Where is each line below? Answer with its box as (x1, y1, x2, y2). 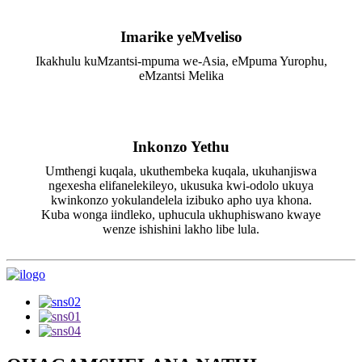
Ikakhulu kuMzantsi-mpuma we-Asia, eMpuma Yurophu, (35, 53, 327, 68)
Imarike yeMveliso (120, 27, 242, 45)
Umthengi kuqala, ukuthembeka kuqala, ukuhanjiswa (45, 163, 317, 178)
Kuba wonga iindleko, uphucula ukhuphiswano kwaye (41, 207, 321, 221)
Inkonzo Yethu (133, 137, 229, 155)
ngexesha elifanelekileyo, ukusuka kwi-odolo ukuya (48, 178, 314, 192)
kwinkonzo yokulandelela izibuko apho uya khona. (50, 192, 312, 207)
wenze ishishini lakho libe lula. (103, 221, 259, 236)
